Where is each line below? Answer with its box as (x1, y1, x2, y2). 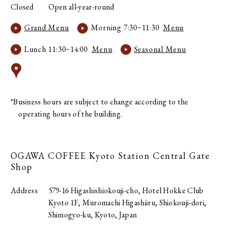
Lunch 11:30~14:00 (24, 43, 92, 54)
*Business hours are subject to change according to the (10, 96, 189, 107)
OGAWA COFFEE (10, 149, 86, 161)
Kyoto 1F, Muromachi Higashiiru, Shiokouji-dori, (48, 197, 207, 208)
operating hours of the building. (18, 108, 123, 120)
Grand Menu (24, 22, 69, 33)
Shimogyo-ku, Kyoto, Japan (48, 209, 137, 220)
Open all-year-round (48, 1, 115, 12)
